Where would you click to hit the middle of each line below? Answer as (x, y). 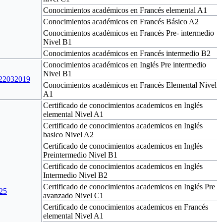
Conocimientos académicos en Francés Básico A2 (121, 21)
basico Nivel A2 (68, 134)
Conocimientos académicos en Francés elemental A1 (125, 10)
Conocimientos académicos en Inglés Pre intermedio (125, 64)
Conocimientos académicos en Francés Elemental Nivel (130, 85)
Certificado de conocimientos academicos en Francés (126, 207)
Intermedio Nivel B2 (75, 175)
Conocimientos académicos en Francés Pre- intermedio (129, 33)
